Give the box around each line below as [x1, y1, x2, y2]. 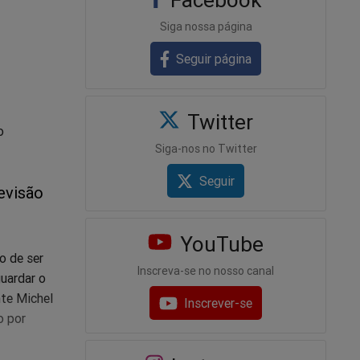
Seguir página [176, 50, 252, 67]
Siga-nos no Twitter [154, 141, 257, 156]
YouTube [174, 231, 264, 258]
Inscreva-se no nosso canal [137, 264, 274, 279]
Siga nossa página [159, 18, 252, 34]
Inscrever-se [184, 295, 253, 312]
